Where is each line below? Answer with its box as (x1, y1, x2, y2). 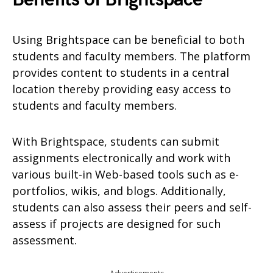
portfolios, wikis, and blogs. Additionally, (12, 183, 226, 198)
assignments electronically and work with (12, 151, 230, 165)
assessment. (12, 233, 77, 247)
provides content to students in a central (12, 65, 229, 80)
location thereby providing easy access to (12, 82, 231, 96)
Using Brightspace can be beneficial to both (12, 32, 244, 47)
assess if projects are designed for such (12, 216, 221, 231)
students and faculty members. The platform (12, 49, 250, 63)
